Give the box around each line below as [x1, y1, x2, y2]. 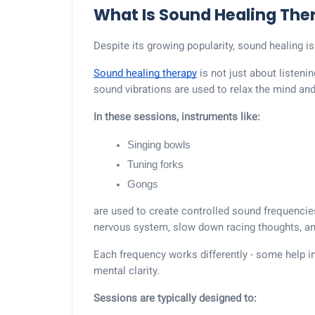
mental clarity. [94, 264, 160, 277]
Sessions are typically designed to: [94, 292, 257, 304]
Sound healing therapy [94, 67, 197, 79]
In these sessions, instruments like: [94, 110, 260, 123]
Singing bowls [127, 139, 191, 150]
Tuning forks [127, 159, 184, 170]
